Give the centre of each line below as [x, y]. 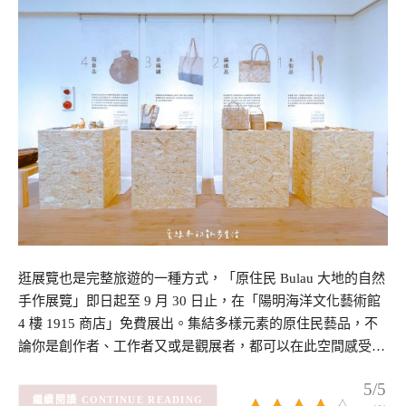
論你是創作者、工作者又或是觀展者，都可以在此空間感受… [202, 346]
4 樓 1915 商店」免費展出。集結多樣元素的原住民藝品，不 [198, 323]
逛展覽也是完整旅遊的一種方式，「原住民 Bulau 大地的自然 [202, 278]
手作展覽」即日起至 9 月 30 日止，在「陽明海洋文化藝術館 [199, 300]
